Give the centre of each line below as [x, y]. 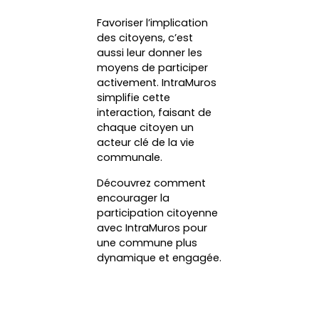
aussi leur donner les [150, 53]
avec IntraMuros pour [152, 228]
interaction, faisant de [155, 113]
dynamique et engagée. [159, 258]
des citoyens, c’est [145, 38]
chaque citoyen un [146, 128]
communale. [130, 158]
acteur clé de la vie [146, 143]
